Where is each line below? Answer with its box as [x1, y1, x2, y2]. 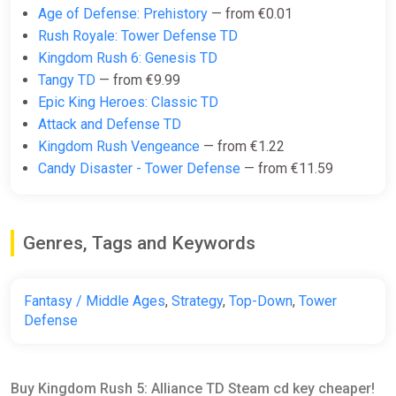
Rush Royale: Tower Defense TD [38, 27, 238, 45]
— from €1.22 [200, 138, 285, 156]
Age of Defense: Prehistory [38, 5, 208, 23]
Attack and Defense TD [38, 116, 181, 133]
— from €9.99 [95, 72, 180, 89]
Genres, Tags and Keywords [23, 232, 255, 255]
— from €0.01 [208, 5, 293, 23]
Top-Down [229, 293, 293, 310]
